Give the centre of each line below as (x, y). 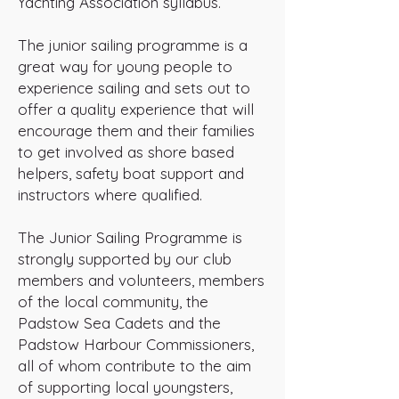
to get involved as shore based (126, 152)
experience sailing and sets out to (134, 88)
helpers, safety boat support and (131, 173)
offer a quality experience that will (136, 109)
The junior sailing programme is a (133, 45)
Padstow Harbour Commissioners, (136, 344)
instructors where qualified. (110, 195)
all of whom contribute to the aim (134, 366)
